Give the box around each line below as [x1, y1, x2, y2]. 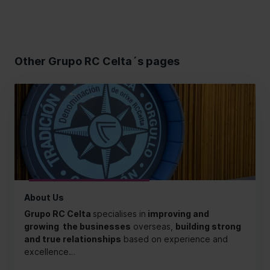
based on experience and [121, 234, 228, 245]
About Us [24, 192, 64, 203]
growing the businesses [24, 221, 131, 232]
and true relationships [24, 234, 121, 245]
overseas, [131, 221, 175, 232]
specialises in [93, 209, 146, 219]
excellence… [24, 246, 75, 257]
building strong [175, 221, 241, 232]
